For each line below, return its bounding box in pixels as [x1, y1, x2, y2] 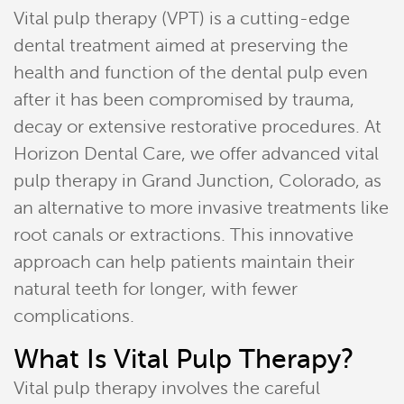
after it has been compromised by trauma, [14, 89, 354, 110]
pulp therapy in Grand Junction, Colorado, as [14, 170, 381, 191]
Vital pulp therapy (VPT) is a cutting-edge [14, 8, 350, 29]
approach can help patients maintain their [14, 252, 354, 272]
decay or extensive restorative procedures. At [14, 116, 381, 137]
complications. [14, 306, 134, 326]
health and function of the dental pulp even [14, 62, 368, 83]
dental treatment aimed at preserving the [14, 35, 348, 56]
